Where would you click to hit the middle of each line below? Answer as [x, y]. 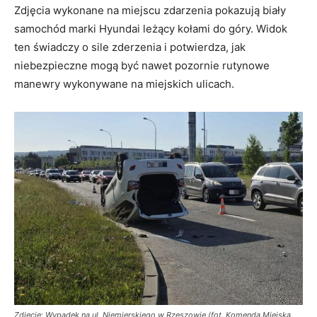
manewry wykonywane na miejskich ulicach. [124, 84]
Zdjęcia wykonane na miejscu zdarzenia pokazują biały [150, 11]
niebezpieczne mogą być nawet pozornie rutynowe [142, 66]
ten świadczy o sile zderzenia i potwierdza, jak [130, 47]
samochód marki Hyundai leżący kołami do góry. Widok [151, 29]
